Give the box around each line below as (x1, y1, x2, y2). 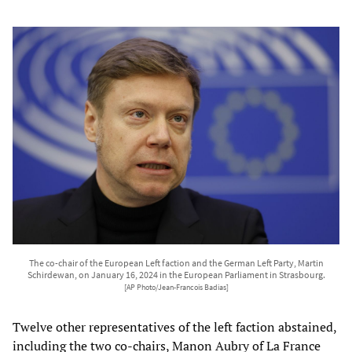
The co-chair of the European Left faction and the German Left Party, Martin (28, 256, 324, 269)
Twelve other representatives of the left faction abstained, (13, 317, 336, 335)
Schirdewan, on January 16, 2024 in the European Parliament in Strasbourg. (27, 268, 325, 280)
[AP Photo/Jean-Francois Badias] (123, 282, 229, 292)
